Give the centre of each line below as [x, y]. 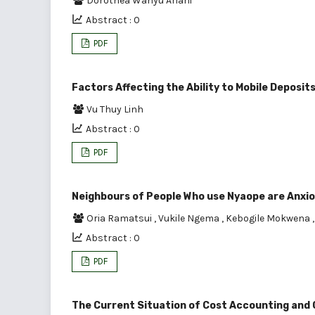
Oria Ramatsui [120, 218]
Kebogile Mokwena [269, 218]
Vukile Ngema [190, 218]
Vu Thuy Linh [115, 109]
